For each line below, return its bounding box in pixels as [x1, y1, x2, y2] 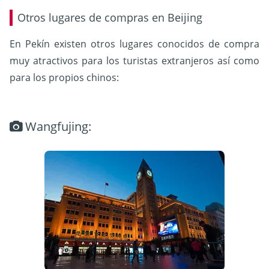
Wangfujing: [22, 118, 91, 134]
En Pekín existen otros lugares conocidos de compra [10, 37, 259, 50]
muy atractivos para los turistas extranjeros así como [10, 53, 259, 67]
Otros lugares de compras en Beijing [17, 10, 202, 25]
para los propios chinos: [10, 70, 119, 84]
